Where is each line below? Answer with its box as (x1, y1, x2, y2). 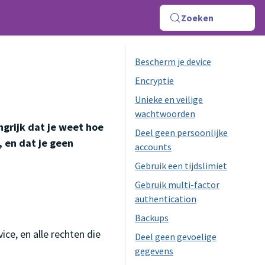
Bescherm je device (135, 56, 212, 67)
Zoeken (180, 12, 214, 24)
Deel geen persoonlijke (135, 127, 228, 138)
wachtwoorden (135, 108, 196, 119)
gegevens (135, 245, 174, 257)
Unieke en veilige (135, 93, 203, 105)
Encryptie (135, 75, 174, 86)
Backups (135, 212, 169, 224)
